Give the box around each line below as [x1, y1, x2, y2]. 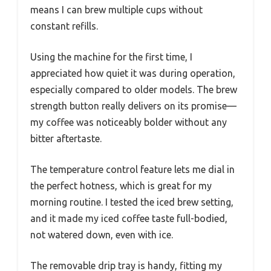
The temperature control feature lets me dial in [30, 163, 235, 175]
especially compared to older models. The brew [30, 83, 237, 95]
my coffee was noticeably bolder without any [30, 116, 227, 128]
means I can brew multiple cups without [30, 4, 203, 15]
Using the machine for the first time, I [30, 51, 192, 62]
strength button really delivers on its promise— [30, 100, 237, 111]
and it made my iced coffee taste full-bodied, [30, 212, 227, 224]
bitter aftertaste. [30, 132, 102, 144]
